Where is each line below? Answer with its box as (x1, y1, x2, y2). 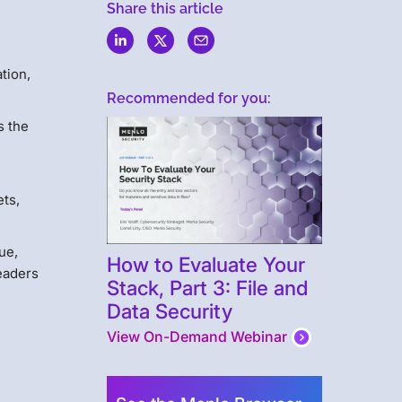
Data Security (106, 298, 232, 323)
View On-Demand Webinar (106, 327, 287, 345)
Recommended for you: (106, 90, 271, 107)
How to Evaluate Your (106, 251, 305, 276)
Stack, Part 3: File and (106, 275, 308, 300)
